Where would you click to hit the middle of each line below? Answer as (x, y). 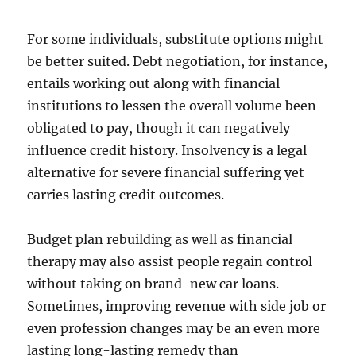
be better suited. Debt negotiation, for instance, (178, 61)
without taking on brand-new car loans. (153, 284)
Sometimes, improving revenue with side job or (177, 306)
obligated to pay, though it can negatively (159, 128)
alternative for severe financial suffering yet (166, 172)
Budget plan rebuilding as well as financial (160, 239)
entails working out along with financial (154, 83)
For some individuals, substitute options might (176, 39)
